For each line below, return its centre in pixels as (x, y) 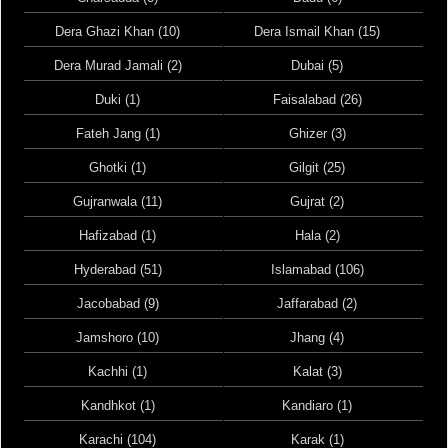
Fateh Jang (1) (117, 133)
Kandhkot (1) (117, 405)
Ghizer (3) (317, 133)
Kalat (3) (317, 371)
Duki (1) (118, 99)
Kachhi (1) (118, 371)
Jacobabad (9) (117, 303)
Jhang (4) (317, 337)
